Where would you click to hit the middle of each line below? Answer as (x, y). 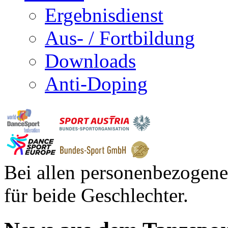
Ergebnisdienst (104, 15)
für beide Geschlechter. (96, 195)
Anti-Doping (96, 83)
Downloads (90, 61)
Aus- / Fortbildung (120, 38)
